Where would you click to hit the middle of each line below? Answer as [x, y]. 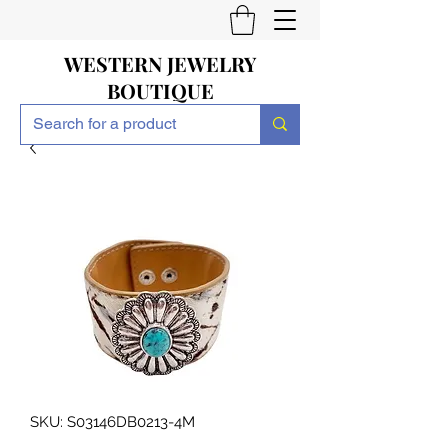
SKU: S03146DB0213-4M [112, 421]
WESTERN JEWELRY [160, 63]
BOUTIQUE [160, 90]
